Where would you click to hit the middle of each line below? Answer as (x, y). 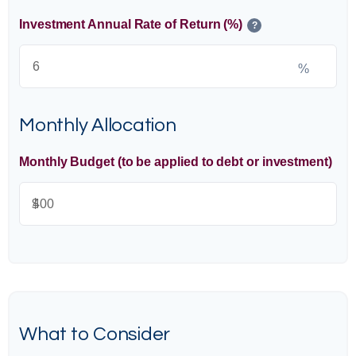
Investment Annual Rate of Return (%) (131, 24)
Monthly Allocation (98, 125)
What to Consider (95, 334)
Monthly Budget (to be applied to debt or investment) (176, 162)
